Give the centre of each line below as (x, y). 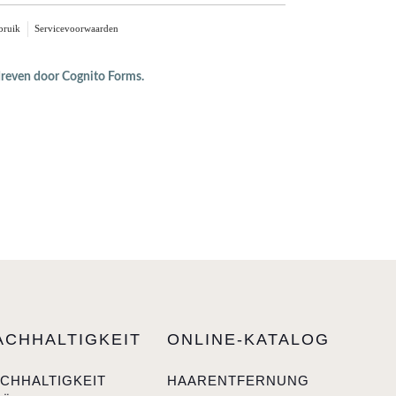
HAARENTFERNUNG (238, 380)
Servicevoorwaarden (77, 28)
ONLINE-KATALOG (248, 339)
